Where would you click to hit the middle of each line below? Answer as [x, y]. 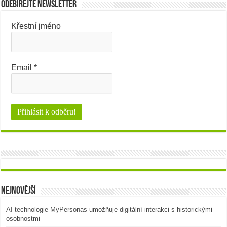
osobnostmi [23, 219]
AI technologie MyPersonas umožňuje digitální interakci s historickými [109, 210]
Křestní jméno [36, 26]
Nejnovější [19, 191]
